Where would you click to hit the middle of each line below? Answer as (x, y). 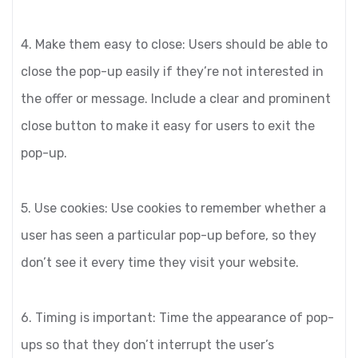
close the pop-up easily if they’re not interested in (172, 72)
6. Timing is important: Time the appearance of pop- (177, 318)
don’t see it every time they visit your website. (160, 263)
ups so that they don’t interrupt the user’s (147, 345)
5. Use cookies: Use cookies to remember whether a (173, 208)
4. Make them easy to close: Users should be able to (174, 44)
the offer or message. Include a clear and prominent (176, 99)
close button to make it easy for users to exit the (168, 126)
